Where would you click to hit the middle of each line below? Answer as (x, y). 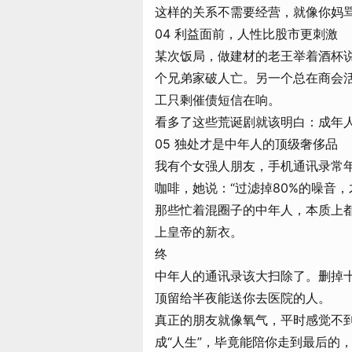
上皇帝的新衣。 (199, 232)
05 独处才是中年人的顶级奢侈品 (246, 144)
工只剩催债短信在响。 (218, 100)
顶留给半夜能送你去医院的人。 (243, 298)
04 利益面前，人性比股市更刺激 (246, 34)
